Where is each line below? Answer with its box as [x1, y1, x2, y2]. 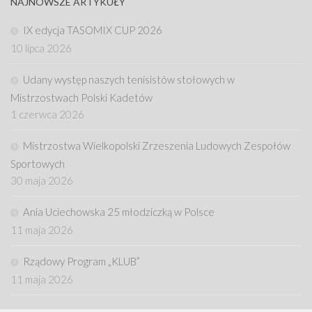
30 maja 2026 [10, 173, 73, 187]
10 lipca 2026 [10, 41, 72, 54]
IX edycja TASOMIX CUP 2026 [23, 23, 162, 36]
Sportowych [10, 157, 65, 170]
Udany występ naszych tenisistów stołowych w [23, 72, 235, 86]
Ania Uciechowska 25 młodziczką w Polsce [23, 205, 214, 218]
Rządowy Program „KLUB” [23, 254, 140, 267]
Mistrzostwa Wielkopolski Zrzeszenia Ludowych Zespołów [23, 139, 290, 152]
